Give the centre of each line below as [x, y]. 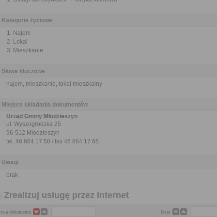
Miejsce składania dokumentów [45, 105]
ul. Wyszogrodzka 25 [34, 124]
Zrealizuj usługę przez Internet [66, 195]
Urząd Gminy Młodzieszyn [42, 116]
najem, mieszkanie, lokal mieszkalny [54, 84]
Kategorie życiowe [27, 20]
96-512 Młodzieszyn [33, 133]
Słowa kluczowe [23, 71]
